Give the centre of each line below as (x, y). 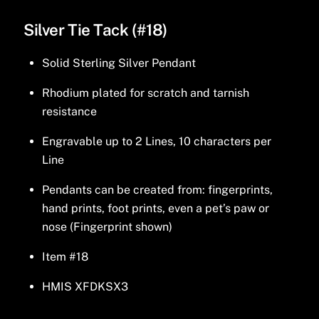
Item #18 (65, 256)
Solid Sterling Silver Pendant (119, 63)
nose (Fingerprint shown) (107, 226)
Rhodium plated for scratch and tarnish (145, 93)
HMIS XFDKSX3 (85, 286)
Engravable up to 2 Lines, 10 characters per (156, 141)
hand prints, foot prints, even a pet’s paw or (155, 208)
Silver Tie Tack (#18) (95, 30)
